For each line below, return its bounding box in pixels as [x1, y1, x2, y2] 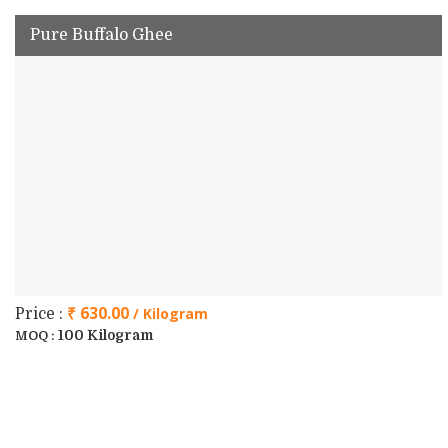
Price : [15, 305, 67, 323]
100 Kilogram [58, 327, 153, 343]
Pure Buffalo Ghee [30, 26, 173, 44]
